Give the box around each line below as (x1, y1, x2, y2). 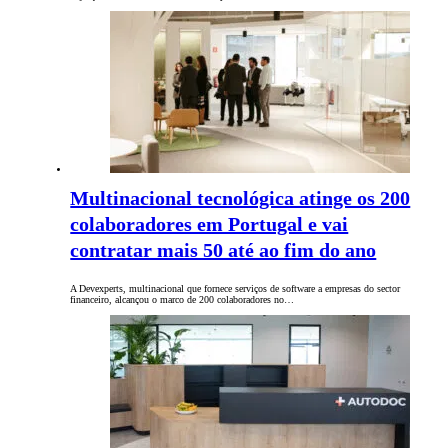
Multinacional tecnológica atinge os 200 (70, 187, 411, 210)
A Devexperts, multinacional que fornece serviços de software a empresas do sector (70, 283, 401, 295)
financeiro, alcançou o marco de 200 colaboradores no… (70, 294, 295, 306)
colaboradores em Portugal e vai (70, 213, 349, 236)
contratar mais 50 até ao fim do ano (70, 239, 377, 262)
